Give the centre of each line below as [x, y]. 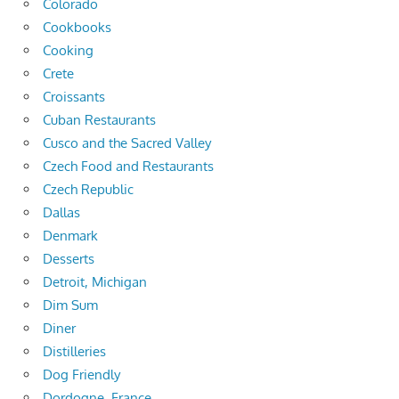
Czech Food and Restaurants [128, 166]
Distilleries [74, 351]
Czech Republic [88, 189]
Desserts [69, 258]
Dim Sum [70, 305]
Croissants [74, 96]
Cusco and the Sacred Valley [127, 142]
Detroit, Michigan [95, 281]
